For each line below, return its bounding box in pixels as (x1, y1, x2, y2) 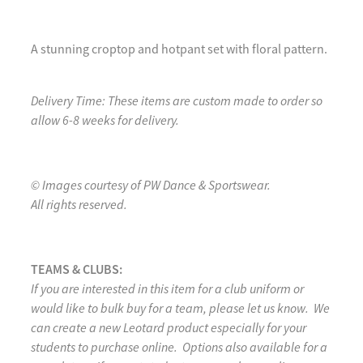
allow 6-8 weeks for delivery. (31, 111, 181, 129)
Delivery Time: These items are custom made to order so (31, 92, 322, 109)
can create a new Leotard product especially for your (31, 318, 306, 336)
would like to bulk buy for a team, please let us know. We (31, 299, 330, 317)
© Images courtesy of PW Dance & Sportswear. (31, 176, 273, 194)
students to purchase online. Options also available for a (31, 338, 327, 356)
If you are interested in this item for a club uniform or (31, 280, 304, 297)
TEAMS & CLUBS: (31, 260, 122, 278)
